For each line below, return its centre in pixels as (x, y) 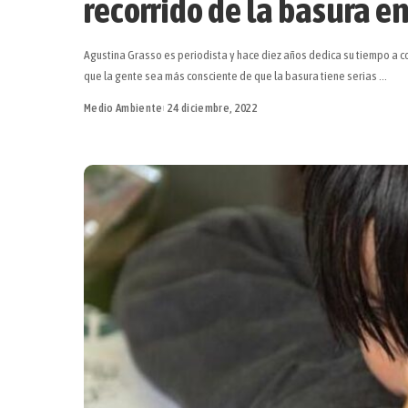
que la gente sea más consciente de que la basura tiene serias (231, 75)
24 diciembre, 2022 (213, 107)
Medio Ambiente (123, 107)
